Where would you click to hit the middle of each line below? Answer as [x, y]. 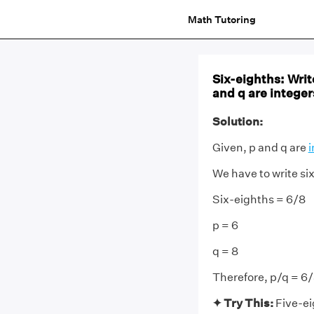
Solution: [237, 122]
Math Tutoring [221, 19]
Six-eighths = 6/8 [259, 199]
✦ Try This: [243, 303]
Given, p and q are [260, 148]
